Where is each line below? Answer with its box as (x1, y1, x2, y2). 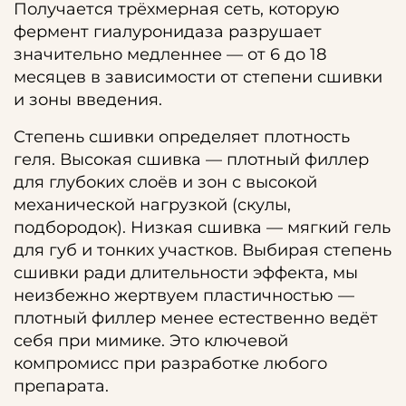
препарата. (14, 376, 109, 396)
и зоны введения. (14, 90, 162, 110)
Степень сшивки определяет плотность (14, 127, 350, 147)
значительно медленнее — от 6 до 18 (14, 44, 326, 64)
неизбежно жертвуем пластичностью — (14, 285, 354, 305)
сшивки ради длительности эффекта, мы (14, 263, 358, 283)
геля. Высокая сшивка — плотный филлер (14, 150, 369, 169)
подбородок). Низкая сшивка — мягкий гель (14, 217, 391, 237)
